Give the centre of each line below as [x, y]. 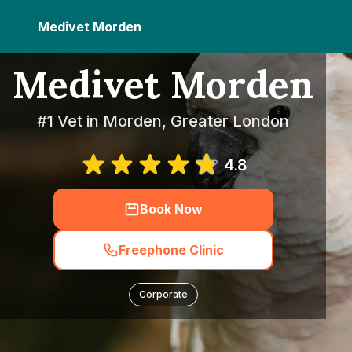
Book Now [171, 209]
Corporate [163, 294]
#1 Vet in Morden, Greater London [163, 121]
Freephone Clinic [171, 250]
